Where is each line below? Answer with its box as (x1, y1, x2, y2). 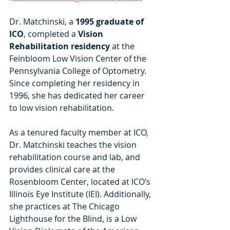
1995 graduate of (75, 16, 146, 27)
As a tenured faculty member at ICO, (9, 127, 150, 138)
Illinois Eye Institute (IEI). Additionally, (9, 188, 153, 200)
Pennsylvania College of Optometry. (9, 65, 148, 76)
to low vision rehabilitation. (9, 102, 114, 113)
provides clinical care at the (9, 164, 117, 175)
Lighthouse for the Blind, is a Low (9, 213, 139, 224)
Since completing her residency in (9, 78, 142, 89)
